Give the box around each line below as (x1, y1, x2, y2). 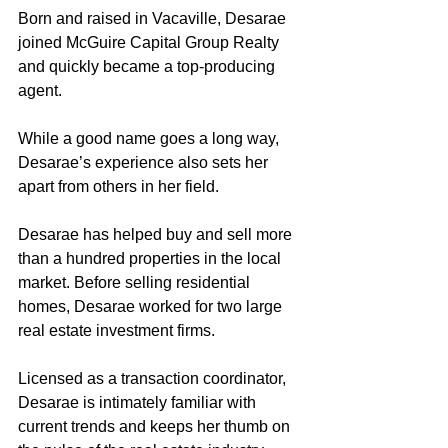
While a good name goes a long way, (18, 129, 283, 147)
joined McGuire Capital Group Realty (18, 33, 283, 51)
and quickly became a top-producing (18, 57, 279, 75)
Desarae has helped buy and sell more (18, 225, 296, 243)
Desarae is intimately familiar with (18, 393, 260, 411)
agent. (18, 81, 62, 99)
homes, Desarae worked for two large (18, 297, 286, 315)
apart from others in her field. (18, 177, 223, 195)
